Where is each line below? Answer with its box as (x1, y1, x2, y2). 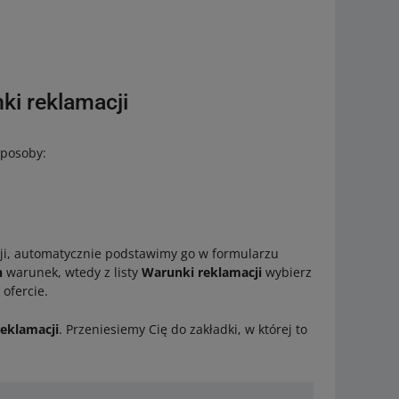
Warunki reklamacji (142, 263, 263, 281)
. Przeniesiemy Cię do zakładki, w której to (59, 320, 308, 338)
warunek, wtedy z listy (3, 263, 142, 281)
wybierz (262, 263, 313, 281)
